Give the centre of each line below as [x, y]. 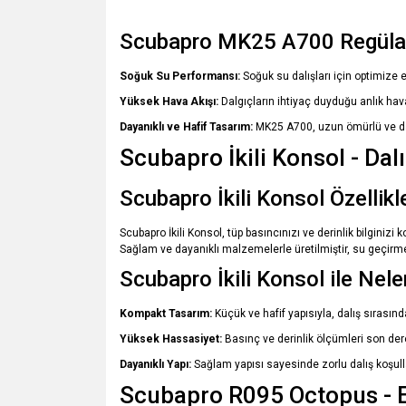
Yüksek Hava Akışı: [169, 101]
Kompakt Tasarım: [166, 314]
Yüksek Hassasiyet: [171, 339]
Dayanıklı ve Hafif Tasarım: [186, 127]
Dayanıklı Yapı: [155, 364]
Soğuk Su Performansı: [180, 76]
